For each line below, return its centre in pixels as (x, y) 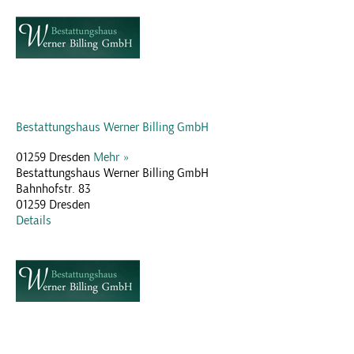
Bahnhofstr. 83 (53, 188)
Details (34, 220)
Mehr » (111, 157)
